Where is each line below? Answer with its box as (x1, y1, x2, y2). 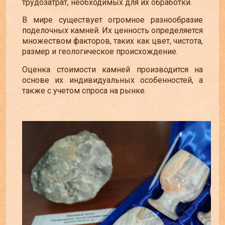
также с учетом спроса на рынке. (22, 85, 146, 95)
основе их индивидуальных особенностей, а (22, 75, 203, 85)
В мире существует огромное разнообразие (22, 15, 203, 25)
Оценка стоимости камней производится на (22, 64, 203, 74)
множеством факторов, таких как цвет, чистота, (22, 36, 203, 46)
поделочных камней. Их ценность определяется (22, 26, 203, 36)
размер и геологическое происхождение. (22, 47, 178, 57)
